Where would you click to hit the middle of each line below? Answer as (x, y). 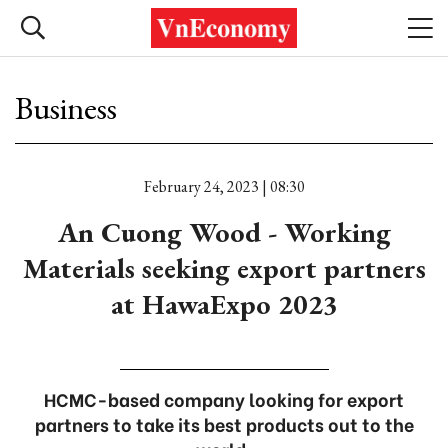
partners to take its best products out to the (224, 423)
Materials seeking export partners (224, 268)
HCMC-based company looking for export (224, 398)
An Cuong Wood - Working (224, 232)
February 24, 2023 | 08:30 (224, 186)
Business (66, 108)
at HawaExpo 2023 (224, 304)
